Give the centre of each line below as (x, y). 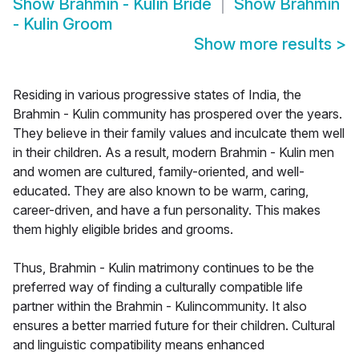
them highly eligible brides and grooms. (123, 230)
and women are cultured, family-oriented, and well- (159, 172)
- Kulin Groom (63, 24)
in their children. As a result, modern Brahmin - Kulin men (173, 153)
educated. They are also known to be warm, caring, (161, 191)
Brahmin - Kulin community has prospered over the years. (177, 114)
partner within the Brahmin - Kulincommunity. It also (160, 307)
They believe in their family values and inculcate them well (179, 133)
